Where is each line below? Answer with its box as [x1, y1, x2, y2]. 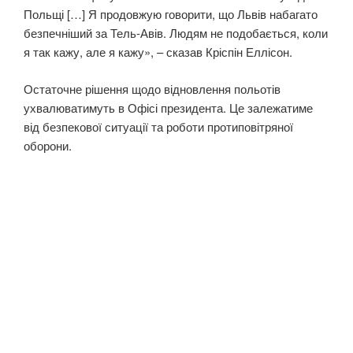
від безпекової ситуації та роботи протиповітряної [24, 117, 293, 135]
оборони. [24, 136, 72, 154]
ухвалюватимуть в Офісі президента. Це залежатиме [24, 98, 313, 116]
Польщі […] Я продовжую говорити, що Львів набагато [24, 6, 318, 23]
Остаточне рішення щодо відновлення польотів [24, 80, 281, 97]
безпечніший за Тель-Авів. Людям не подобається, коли [24, 24, 328, 42]
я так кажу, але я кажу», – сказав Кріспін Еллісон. [24, 43, 292, 61]
